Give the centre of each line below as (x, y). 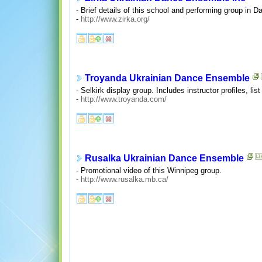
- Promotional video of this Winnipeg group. (149, 170)
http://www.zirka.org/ (115, 19)
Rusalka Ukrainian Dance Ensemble (164, 158)
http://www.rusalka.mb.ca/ (124, 179)
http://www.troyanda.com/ (123, 99)
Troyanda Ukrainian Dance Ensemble (167, 78)
